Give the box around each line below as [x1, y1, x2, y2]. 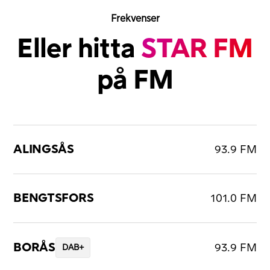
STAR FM [141, 36, 253, 63]
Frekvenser [110, 14, 160, 24]
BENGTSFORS [13, 192, 94, 205]
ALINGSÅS [13, 143, 74, 156]
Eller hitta [17, 36, 141, 63]
